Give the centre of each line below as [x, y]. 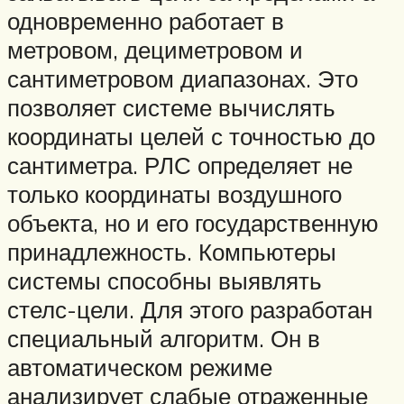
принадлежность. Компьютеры [172, 252]
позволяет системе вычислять [171, 108]
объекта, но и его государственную [193, 223]
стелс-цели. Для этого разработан [190, 310]
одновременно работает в [146, 21]
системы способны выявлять [165, 281]
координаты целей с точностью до [191, 137]
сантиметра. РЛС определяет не [180, 165]
